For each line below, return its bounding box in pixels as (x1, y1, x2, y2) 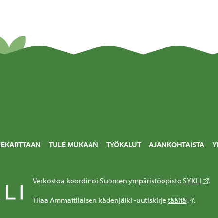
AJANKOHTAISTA (149, 140, 205, 150)
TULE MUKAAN (49, 140, 99, 150)
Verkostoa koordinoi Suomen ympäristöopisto (33, 176, 183, 186)
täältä (168, 195, 187, 205)
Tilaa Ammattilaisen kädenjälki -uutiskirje (33, 195, 168, 205)
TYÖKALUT (106, 140, 142, 150)
